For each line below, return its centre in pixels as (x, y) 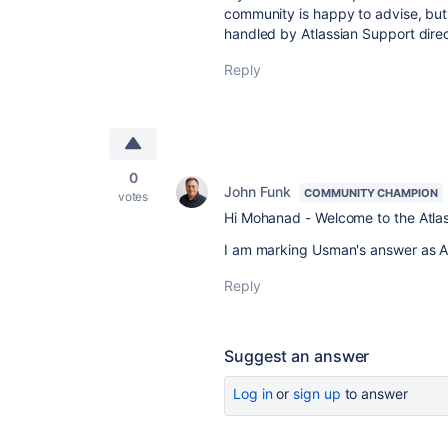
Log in (253, 393)
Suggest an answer (297, 356)
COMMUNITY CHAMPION (371, 193)
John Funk (258, 191)
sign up (317, 393)
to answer (374, 393)
